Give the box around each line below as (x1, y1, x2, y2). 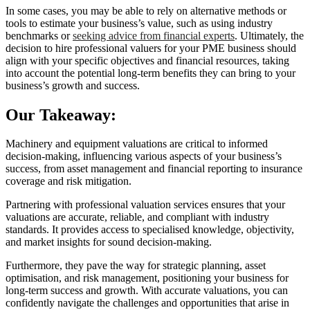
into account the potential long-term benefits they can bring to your (6, 66, 295, 79)
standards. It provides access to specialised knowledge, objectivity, (6, 224, 294, 236)
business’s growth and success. (6, 79, 140, 91)
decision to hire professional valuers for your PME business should (6, 42, 296, 54)
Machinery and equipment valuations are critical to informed (6, 138, 268, 150)
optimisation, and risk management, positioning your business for (6, 272, 289, 284)
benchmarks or (6, 29, 73, 42)
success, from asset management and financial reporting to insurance (6, 163, 302, 175)
